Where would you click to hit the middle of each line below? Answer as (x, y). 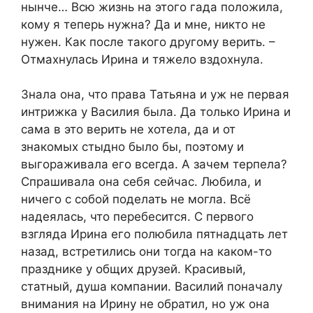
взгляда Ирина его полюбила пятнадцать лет (154, 234)
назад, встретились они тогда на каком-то (146, 252)
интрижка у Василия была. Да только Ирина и (156, 112)
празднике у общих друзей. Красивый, (133, 269)
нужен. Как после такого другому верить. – (148, 42)
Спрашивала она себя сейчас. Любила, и (141, 182)
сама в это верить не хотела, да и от (128, 130)
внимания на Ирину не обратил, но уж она (145, 304)
